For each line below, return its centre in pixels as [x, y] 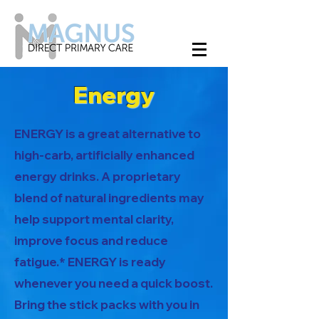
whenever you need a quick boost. [114, 283]
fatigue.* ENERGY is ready [90, 262]
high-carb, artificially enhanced [104, 155]
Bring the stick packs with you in [107, 304]
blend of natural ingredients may [109, 198]
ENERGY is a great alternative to [108, 134]
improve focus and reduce [91, 240]
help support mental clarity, [94, 219]
